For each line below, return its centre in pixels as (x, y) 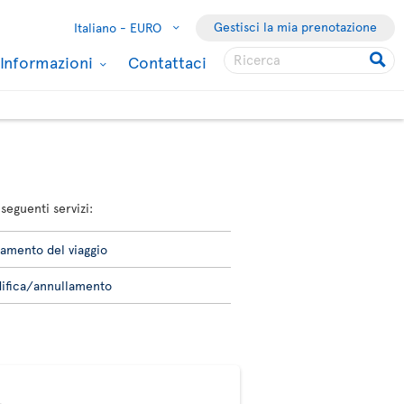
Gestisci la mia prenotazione (295, 26)
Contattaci (167, 61)
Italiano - (100, 27)
